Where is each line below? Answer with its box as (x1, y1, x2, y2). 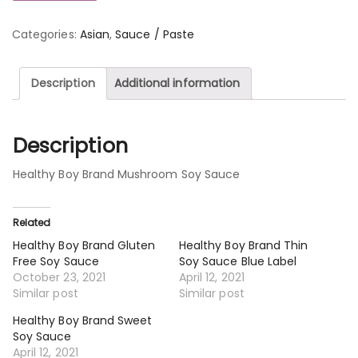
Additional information (113, 75, 241, 91)
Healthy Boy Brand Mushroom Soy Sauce (13, 165, 241, 182)
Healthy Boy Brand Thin (179, 237, 308, 253)
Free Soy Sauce (13, 253, 99, 269)
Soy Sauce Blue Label (179, 253, 297, 269)
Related (13, 215, 51, 229)
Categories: (12, 26, 80, 42)
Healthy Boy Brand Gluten (13, 237, 156, 253)
